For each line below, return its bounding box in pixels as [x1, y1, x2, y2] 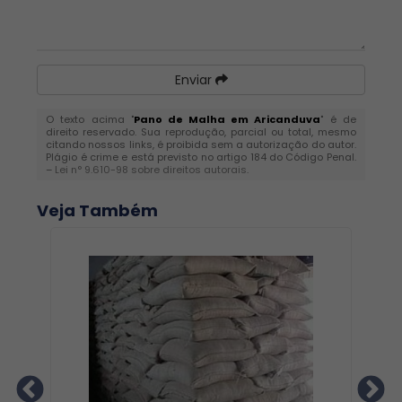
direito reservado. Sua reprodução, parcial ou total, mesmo [46, 125, 356, 139]
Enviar [174, 71, 215, 89]
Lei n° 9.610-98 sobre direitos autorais [55, 162, 248, 177]
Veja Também [37, 199, 159, 222]
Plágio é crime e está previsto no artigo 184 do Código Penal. [46, 150, 356, 164]
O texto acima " [46, 112, 134, 127]
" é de [320, 112, 356, 127]
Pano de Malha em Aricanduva [133, 112, 321, 127]
